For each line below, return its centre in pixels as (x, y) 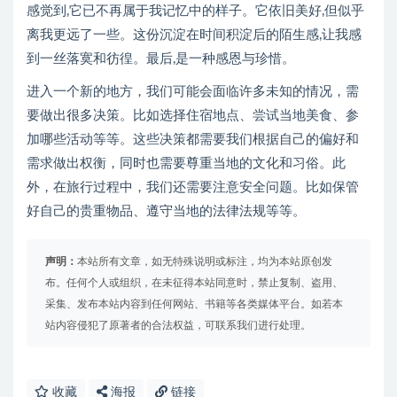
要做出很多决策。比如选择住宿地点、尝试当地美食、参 (193, 116)
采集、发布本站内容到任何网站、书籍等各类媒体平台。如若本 (194, 304)
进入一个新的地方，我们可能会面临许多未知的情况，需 (193, 92)
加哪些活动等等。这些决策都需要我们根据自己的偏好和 (193, 140)
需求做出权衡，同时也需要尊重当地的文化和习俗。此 (186, 163)
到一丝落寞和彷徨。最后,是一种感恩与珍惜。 (161, 59)
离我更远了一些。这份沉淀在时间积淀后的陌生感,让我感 (194, 35)
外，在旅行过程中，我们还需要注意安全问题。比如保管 (193, 187)
